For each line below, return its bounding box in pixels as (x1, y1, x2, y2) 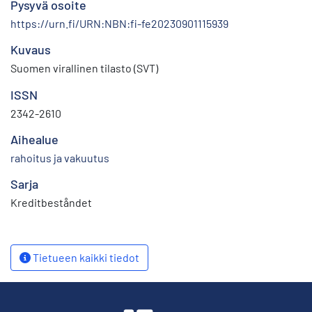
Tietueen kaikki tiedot (31, 250, 139, 264)
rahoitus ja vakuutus (10, 150, 109, 164)
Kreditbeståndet (10, 195, 92, 209)
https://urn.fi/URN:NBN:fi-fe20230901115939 (10, 16, 228, 30)
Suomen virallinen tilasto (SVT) (10, 61, 158, 75)
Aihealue (10, 131, 58, 147)
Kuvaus (10, 41, 51, 57)
